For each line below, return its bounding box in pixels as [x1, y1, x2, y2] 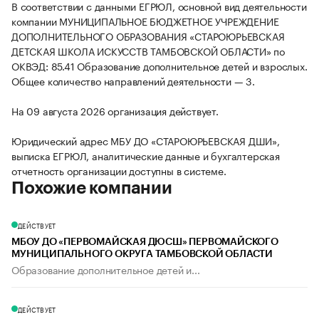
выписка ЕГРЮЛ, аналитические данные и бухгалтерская [11, 147, 280, 164]
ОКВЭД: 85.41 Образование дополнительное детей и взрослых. [11, 58, 308, 74]
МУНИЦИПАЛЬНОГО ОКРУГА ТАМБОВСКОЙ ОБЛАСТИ [11, 249, 273, 260]
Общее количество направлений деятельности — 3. [11, 73, 255, 89]
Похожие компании [11, 179, 172, 197]
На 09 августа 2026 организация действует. [11, 103, 219, 119]
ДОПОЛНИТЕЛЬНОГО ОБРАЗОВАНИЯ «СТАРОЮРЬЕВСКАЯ [11, 28, 285, 44]
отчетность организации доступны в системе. [11, 162, 226, 179]
